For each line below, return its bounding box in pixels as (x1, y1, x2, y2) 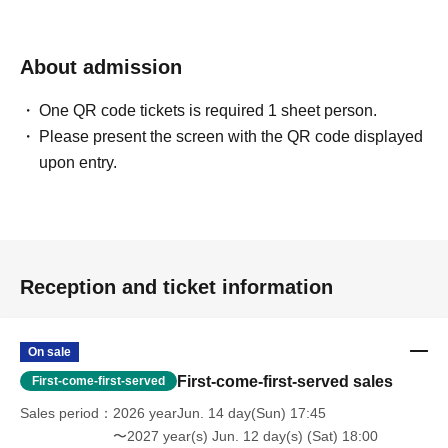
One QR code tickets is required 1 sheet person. (39, 102, 378, 120)
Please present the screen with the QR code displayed (39, 128, 424, 146)
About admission (20, 56, 182, 79)
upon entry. (39, 154, 118, 172)
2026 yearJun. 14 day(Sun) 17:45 (113, 405, 326, 422)
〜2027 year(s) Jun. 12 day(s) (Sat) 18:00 (113, 428, 378, 445)
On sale (28, 345, 71, 360)
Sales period (20, 405, 99, 422)
